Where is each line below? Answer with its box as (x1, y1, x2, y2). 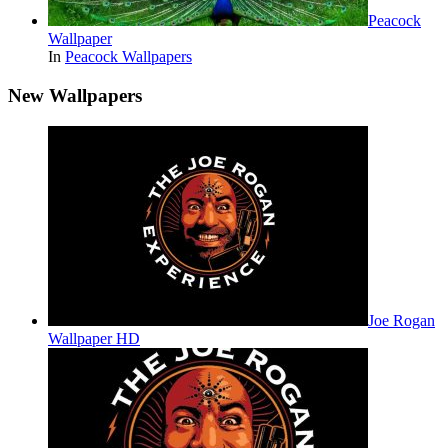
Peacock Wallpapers (65, 48, 192, 66)
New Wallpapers (8, 84, 142, 106)
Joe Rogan (368, 311, 435, 329)
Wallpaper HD (48, 329, 140, 347)
